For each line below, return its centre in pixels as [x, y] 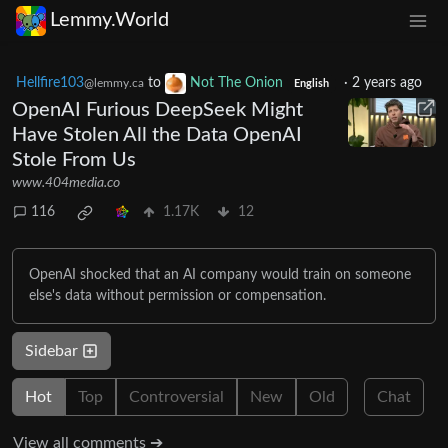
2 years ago [386, 82]
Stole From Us [74, 159]
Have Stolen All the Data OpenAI [157, 134]
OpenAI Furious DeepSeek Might [157, 109]
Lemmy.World [109, 20]
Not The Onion [236, 82]
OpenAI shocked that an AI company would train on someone [220, 274]
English [311, 83]
